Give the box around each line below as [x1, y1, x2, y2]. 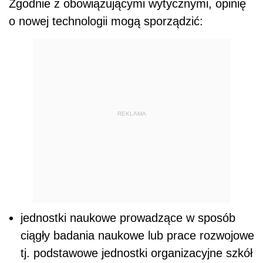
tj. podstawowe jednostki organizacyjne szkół [21, 247, 252, 260]
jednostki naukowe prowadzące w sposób [21, 211, 235, 225]
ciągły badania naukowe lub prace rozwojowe [21, 229, 254, 242]
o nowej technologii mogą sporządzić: [9, 15, 203, 28]
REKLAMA [117, 110, 146, 117]
